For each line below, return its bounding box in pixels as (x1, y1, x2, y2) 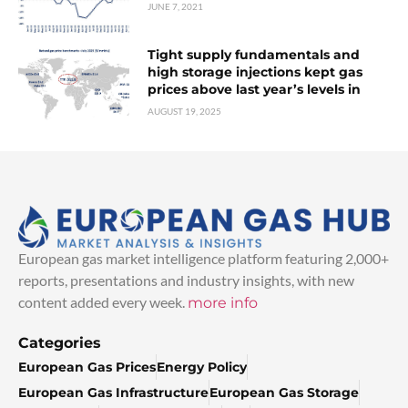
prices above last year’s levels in (148, 81, 362, 98)
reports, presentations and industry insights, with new (18, 271, 354, 290)
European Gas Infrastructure (18, 384, 209, 402)
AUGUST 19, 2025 (148, 106, 222, 117)
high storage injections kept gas (148, 64, 363, 81)
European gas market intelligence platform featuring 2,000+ (18, 250, 389, 268)
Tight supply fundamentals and (148, 46, 361, 64)
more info (188, 294, 258, 312)
